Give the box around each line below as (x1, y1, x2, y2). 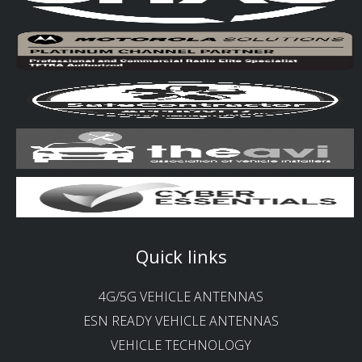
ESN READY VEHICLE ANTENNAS (83, 312, 279, 330)
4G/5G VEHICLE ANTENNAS (99, 288, 263, 305)
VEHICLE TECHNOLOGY (111, 336, 251, 354)
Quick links (135, 244, 227, 268)
